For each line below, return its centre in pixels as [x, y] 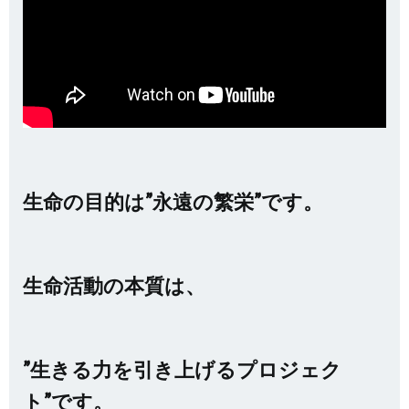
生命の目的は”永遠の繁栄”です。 [173, 201]
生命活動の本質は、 [114, 285]
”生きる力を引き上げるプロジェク [182, 369]
